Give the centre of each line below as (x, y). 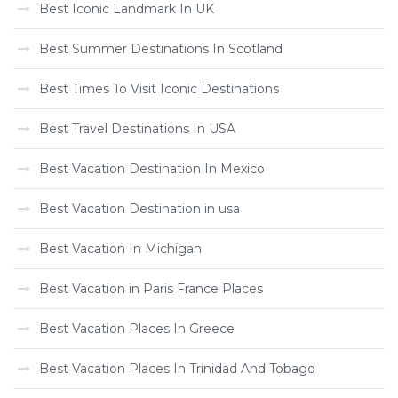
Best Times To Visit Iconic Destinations (159, 89)
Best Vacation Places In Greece (137, 329)
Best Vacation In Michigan (120, 249)
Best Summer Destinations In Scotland (161, 49)
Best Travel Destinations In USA (137, 129)
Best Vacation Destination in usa (139, 209)
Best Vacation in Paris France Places (151, 289)
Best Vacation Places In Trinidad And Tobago (177, 369)
